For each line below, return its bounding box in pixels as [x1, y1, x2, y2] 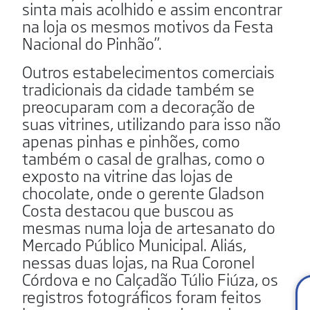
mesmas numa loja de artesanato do [22, 215, 275, 239]
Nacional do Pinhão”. [22, 30, 162, 55]
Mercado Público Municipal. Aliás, [22, 232, 246, 256]
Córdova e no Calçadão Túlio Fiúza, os [22, 266, 278, 291]
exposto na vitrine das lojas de [22, 163, 233, 187]
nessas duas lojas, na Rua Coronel [22, 249, 255, 273]
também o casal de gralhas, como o [22, 145, 265, 170]
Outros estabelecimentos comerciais [22, 59, 275, 83]
